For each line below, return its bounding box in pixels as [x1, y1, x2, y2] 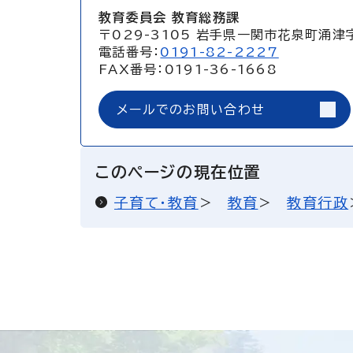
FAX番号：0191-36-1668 [98, 63, 278, 76]
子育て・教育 [114, 195, 199, 210]
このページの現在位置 [95, 164, 262, 180]
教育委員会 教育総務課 [98, 11, 240, 24]
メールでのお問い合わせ [117, 103, 266, 116]
